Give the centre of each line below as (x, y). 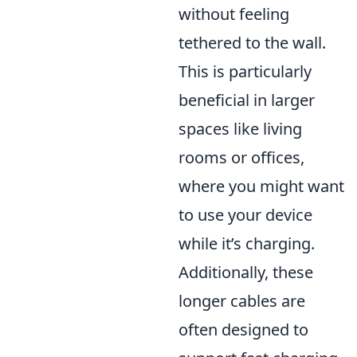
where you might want (261, 186)
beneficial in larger (247, 100)
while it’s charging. (247, 243)
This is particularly (245, 71)
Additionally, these (246, 272)
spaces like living (240, 129)
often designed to (243, 330)
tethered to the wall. (252, 43)
